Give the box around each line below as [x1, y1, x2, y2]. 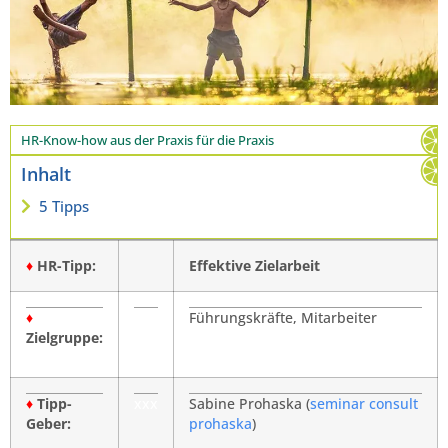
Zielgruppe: [26, 329, 103, 348]
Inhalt [21, 162, 71, 187]
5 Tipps [39, 196, 89, 217]
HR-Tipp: [33, 257, 96, 276]
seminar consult [310, 395, 418, 414]
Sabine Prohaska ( [189, 395, 310, 414]
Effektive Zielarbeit [189, 257, 320, 276]
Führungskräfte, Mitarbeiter [189, 309, 377, 328]
